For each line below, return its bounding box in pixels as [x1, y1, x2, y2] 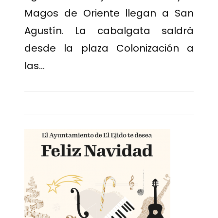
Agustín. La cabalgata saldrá [24, 24, 194, 37]
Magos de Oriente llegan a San [24, 6, 194, 20]
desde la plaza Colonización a [24, 41, 194, 55]
